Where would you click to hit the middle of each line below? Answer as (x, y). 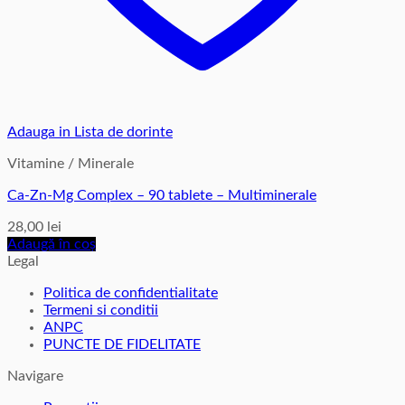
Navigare (35, 376)
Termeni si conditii (101, 310)
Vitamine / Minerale (71, 163)
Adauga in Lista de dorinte (90, 132)
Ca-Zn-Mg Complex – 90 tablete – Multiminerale (162, 195)
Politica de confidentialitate (131, 292)
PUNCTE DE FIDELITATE (122, 344)
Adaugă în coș (52, 244)
